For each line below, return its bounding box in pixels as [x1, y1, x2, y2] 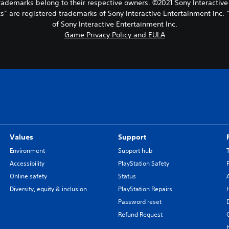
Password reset [118, 197, 162, 207]
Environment [9, 146, 45, 155]
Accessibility [9, 159, 44, 168]
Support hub [118, 146, 152, 155]
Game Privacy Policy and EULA [64, 30, 165, 40]
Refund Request [118, 210, 163, 219]
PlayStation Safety [118, 159, 169, 168]
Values [9, 132, 33, 142]
